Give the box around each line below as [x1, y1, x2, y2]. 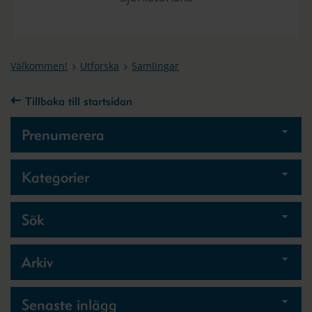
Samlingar [132, 59, 179, 72]
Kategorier [22, 169, 89, 186]
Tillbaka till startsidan [22, 95, 132, 108]
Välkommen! [10, 59, 68, 72]
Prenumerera [22, 126, 104, 143]
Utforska [80, 59, 119, 72]
